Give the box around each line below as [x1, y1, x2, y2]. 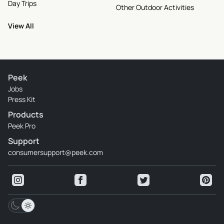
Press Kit [8, 94, 35, 104]
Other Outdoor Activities [116, 2, 194, 12]
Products [8, 109, 43, 120]
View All [8, 21, 34, 30]
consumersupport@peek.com [8, 147, 103, 157]
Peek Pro [8, 121, 35, 130]
